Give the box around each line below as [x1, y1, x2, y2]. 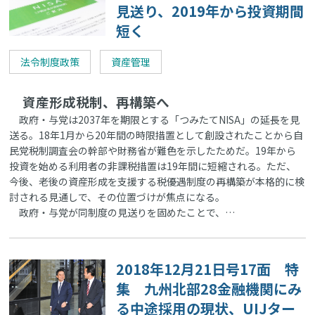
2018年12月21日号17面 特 [116, 259, 300, 280]
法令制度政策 [20, 55, 80, 70]
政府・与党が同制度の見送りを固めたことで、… [9, 205, 236, 220]
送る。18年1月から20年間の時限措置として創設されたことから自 [9, 128, 304, 143]
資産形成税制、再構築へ [9, 92, 170, 112]
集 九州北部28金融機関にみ [116, 278, 302, 300]
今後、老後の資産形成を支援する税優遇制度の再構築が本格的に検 [9, 174, 305, 189]
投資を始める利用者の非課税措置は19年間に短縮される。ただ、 [9, 159, 297, 174]
